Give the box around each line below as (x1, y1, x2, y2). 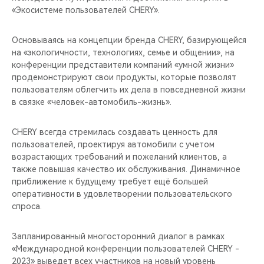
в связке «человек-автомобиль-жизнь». (12, 97, 171, 107)
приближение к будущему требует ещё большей (12, 176, 208, 186)
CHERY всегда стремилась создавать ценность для (12, 127, 217, 137)
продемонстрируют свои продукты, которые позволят (12, 72, 236, 82)
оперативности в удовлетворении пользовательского (12, 189, 232, 199)
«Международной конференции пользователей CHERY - (12, 243, 239, 253)
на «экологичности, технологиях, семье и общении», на (12, 47, 235, 57)
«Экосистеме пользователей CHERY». (12, 5, 160, 15)
